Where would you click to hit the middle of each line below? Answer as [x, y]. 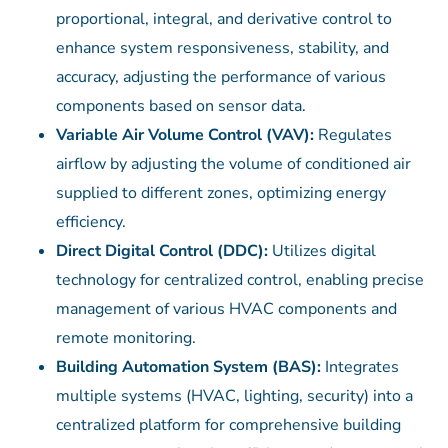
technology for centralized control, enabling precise [240, 280]
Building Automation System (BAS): [190, 367]
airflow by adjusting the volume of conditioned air [233, 164]
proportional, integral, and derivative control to [224, 19]
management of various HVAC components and [226, 309]
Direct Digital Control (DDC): [164, 251]
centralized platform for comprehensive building [228, 425]
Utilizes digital [324, 251]
